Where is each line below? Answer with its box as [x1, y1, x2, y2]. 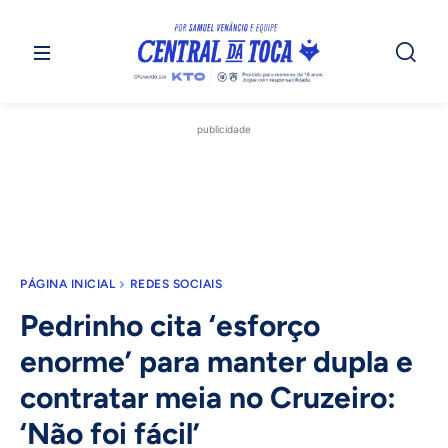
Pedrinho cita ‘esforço [20, 307, 320, 345]
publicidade [197, 123, 251, 136]
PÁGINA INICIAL [20, 277, 115, 292]
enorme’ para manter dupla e [20, 343, 413, 381]
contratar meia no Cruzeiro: [20, 379, 396, 417]
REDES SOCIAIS [129, 277, 222, 292]
